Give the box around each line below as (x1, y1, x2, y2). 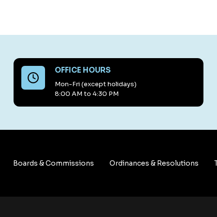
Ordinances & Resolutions (109, 159, 199, 168)
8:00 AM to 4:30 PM (54, 90, 119, 98)
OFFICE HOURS (54, 65, 111, 75)
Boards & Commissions (13, 159, 94, 168)
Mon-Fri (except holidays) (54, 80, 137, 89)
